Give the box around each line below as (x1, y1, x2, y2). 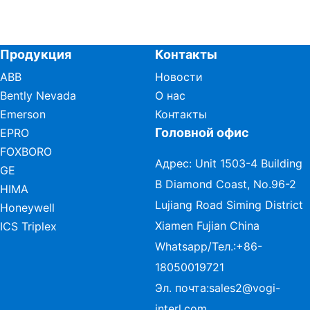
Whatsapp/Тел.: (155, 239, 236, 254)
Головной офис (155, 125, 249, 140)
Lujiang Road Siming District (155, 198, 303, 212)
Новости (155, 70, 203, 84)
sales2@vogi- (209, 281, 280, 295)
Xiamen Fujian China (155, 219, 259, 233)
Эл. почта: (155, 281, 209, 295)
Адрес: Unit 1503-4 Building (155, 156, 302, 171)
